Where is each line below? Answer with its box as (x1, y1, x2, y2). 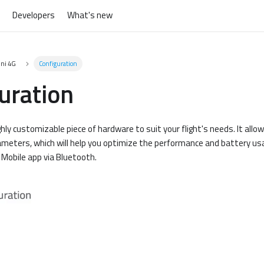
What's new (67, 8, 113, 22)
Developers (12, 8, 55, 22)
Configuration (39, 58, 78, 68)
